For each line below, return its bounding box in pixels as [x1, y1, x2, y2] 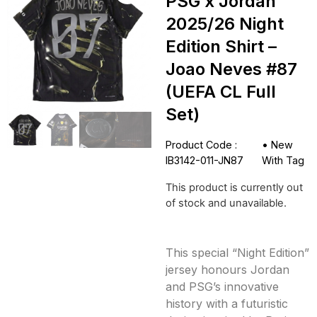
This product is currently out [166, 181, 303, 195]
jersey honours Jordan [166, 262, 289, 277]
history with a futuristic [166, 296, 288, 311]
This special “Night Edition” [166, 245, 309, 260]
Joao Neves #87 [166, 59, 297, 80]
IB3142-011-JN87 [166, 154, 243, 167]
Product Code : [166, 139, 237, 151]
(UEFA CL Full [166, 81, 276, 103]
